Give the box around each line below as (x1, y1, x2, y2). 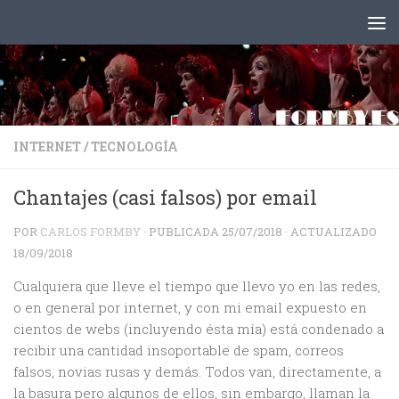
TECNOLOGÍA (91, 138, 178, 155)
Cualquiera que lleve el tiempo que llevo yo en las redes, (13, 277, 380, 295)
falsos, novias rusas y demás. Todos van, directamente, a (13, 362, 381, 380)
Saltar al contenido (24, 17, 164, 36)
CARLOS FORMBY (40, 224, 141, 240)
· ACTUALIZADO (282, 224, 377, 240)
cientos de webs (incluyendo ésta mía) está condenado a (13, 320, 384, 338)
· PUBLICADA (143, 224, 222, 240)
